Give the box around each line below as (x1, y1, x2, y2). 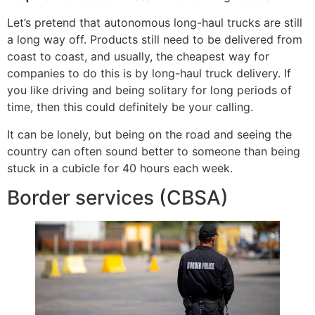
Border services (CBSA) (7, 186, 229, 210)
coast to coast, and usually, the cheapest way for (7, 49, 269, 64)
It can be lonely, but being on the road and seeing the (7, 127, 292, 141)
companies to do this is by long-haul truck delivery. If (7, 66, 291, 81)
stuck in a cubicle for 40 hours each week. (7, 160, 233, 175)
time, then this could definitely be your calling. (7, 100, 253, 115)
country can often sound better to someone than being (7, 143, 300, 158)
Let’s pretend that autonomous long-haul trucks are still (7, 15, 302, 30)
